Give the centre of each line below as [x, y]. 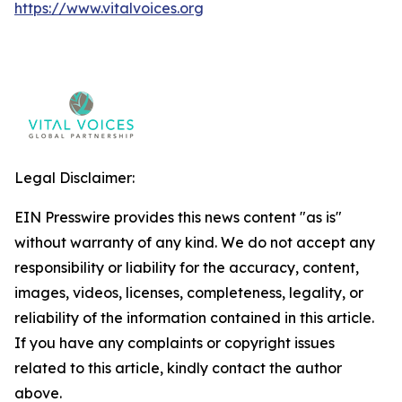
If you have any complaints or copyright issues [175, 343]
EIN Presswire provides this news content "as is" [178, 217]
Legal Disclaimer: [74, 178]
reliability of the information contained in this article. [194, 318]
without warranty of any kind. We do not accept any [195, 242]
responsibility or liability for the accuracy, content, [187, 267]
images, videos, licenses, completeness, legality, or [189, 293]
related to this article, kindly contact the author [178, 368]
